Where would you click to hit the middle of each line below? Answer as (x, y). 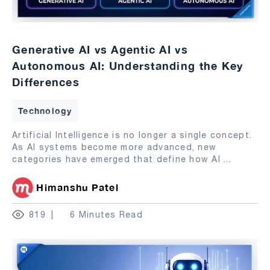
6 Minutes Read (106, 215)
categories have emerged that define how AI (118, 159)
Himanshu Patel (77, 187)
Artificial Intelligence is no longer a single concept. (132, 135)
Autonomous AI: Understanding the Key (128, 66)
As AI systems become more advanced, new (115, 147)
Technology (45, 111)
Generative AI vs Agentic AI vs (100, 50)
